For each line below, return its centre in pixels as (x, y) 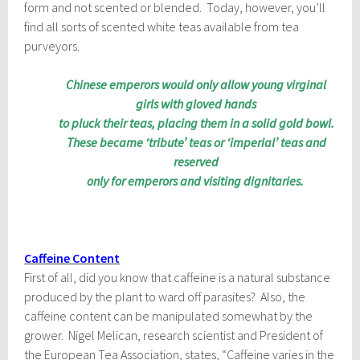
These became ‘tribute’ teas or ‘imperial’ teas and (196, 142)
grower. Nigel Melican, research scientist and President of (174, 335)
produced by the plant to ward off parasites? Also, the (165, 296)
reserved (196, 161)
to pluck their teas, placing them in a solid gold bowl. (196, 123)
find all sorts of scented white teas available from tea (162, 26)
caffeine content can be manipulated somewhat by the (169, 315)
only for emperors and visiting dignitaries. (196, 180)
